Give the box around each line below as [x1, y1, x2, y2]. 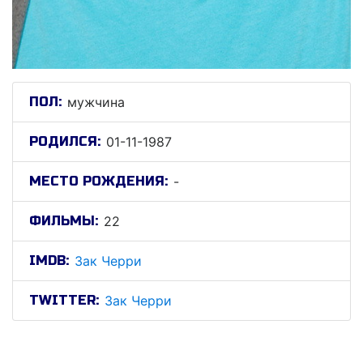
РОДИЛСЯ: [29, 134, 100, 149]
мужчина [67, 94, 125, 110]
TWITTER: [29, 293, 99, 308]
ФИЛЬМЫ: [29, 213, 98, 228]
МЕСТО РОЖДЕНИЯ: [29, 173, 168, 189]
